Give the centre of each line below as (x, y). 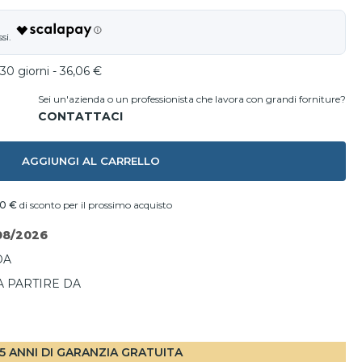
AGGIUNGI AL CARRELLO (90, 161)
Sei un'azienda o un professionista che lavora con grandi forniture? (192, 99)
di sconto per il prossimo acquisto (95, 205)
